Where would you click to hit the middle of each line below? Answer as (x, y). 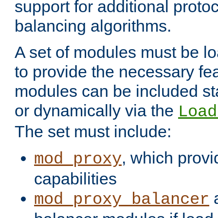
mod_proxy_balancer (122, 200)
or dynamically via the (96, 111)
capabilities (75, 179)
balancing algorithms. (93, 26)
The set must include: (93, 132)
